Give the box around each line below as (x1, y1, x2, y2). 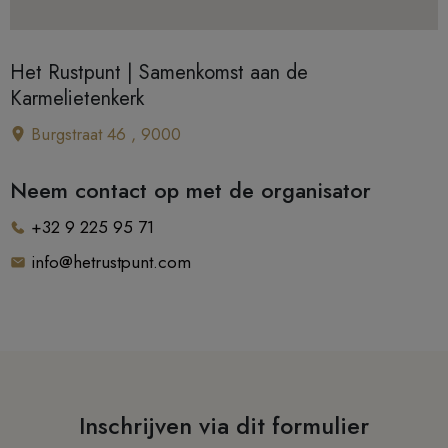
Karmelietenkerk (10, 83, 144, 113)
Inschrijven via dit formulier (79, 408, 369, 443)
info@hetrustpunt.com (30, 249, 191, 274)
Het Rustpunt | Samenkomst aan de (10, 57, 308, 87)
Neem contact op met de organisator (10, 174, 371, 206)
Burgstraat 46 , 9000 (30, 121, 181, 146)
